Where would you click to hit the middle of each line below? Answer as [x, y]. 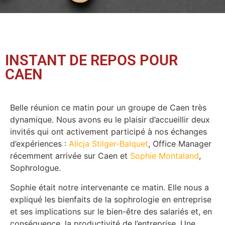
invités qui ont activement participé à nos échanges [108, 132]
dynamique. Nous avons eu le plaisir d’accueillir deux [110, 120]
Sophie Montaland [164, 156]
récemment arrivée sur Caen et [70, 156]
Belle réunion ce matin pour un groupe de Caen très [108, 108]
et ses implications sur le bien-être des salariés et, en [111, 211]
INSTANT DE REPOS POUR [91, 61]
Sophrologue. [35, 168]
